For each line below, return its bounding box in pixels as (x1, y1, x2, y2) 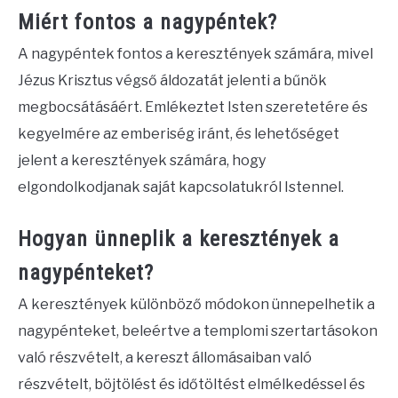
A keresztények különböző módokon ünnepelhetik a (18, 296, 375, 314)
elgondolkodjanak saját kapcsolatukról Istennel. (18, 179, 344, 196)
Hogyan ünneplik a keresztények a (18, 227, 339, 252)
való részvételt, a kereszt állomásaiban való (18, 349, 312, 367)
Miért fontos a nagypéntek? (18, 10, 277, 36)
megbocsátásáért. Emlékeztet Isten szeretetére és (18, 99, 368, 116)
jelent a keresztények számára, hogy (18, 152, 266, 170)
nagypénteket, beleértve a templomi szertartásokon (18, 322, 378, 340)
